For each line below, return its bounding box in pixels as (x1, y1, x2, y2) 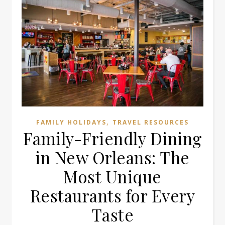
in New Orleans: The (35, 146, 190, 168)
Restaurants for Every (30, 184, 195, 206)
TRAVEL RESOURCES (113, 118, 189, 127)
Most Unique (63, 165, 162, 187)
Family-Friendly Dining (23, 127, 202, 149)
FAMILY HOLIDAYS (36, 118, 106, 127)
